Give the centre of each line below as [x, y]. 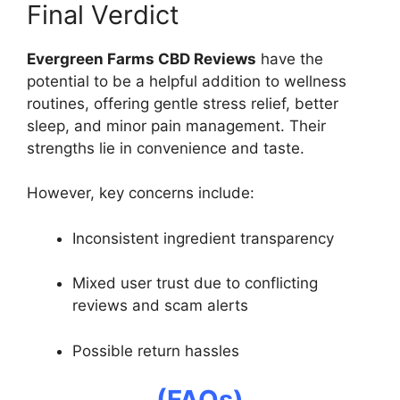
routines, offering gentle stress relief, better [183, 103]
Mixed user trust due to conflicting [195, 283]
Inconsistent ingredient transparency [203, 238]
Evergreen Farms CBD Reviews [142, 58]
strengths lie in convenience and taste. [166, 148]
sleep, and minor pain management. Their [176, 125]
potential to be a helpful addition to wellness [187, 81]
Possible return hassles [156, 350]
